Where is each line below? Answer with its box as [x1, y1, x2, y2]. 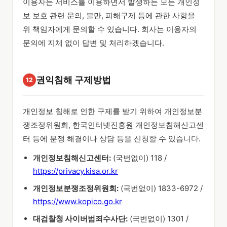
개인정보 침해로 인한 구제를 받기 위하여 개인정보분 [23, 106, 202, 116]
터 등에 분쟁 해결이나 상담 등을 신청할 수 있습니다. [23, 134, 201, 143]
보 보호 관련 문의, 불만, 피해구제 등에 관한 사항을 [23, 11, 195, 20]
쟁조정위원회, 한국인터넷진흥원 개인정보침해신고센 [23, 120, 204, 130]
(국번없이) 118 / [111, 153, 167, 163]
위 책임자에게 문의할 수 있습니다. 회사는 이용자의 [23, 24, 197, 34]
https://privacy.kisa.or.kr [33, 166, 118, 176]
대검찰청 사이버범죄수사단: [33, 214, 128, 223]
